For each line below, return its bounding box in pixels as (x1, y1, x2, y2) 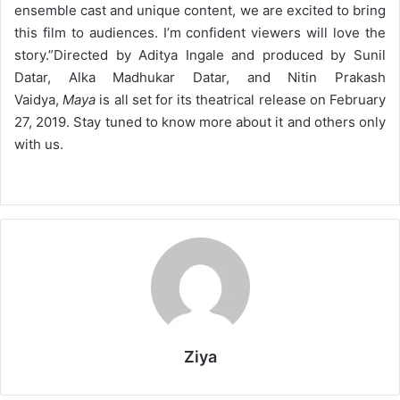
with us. (14, 136, 63, 154)
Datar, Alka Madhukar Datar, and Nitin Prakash (14, 69, 386, 87)
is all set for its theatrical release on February (96, 91, 387, 109)
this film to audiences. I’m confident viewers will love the (14, 24, 386, 42)
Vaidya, (14, 91, 63, 109)
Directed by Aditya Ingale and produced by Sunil (54, 46, 386, 64)
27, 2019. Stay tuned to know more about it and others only (14, 113, 386, 131)
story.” (14, 46, 54, 64)
